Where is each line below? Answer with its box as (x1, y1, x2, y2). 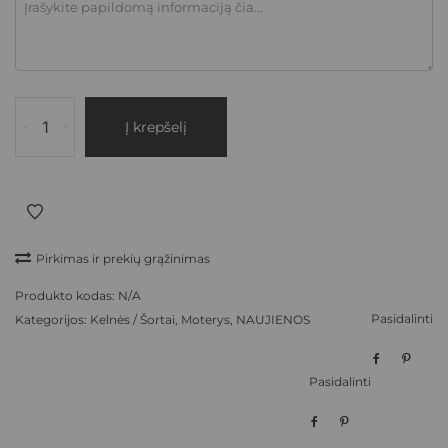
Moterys (181, 311, 230, 327)
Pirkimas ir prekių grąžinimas (36, 250, 210, 266)
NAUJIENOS (236, 311, 310, 327)
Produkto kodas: (15, 287, 118, 303)
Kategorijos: (15, 311, 90, 327)
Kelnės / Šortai (90, 311, 175, 327)
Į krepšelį (125, 117, 187, 136)
